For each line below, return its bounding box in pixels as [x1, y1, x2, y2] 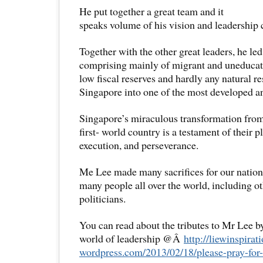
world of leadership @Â [79, 231, 184, 245]
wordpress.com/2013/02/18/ [79, 244, 197, 259]
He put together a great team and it [79, 4, 224, 18]
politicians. [79, 191, 126, 205]
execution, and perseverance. [79, 137, 198, 152]
